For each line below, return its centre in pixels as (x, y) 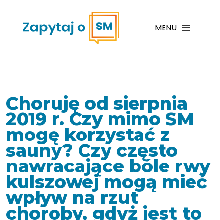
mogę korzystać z (88, 135)
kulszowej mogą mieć (107, 182)
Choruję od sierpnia (97, 103)
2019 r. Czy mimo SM (100, 119)
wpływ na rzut (72, 197)
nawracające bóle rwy (108, 166)
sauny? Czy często (92, 150)
